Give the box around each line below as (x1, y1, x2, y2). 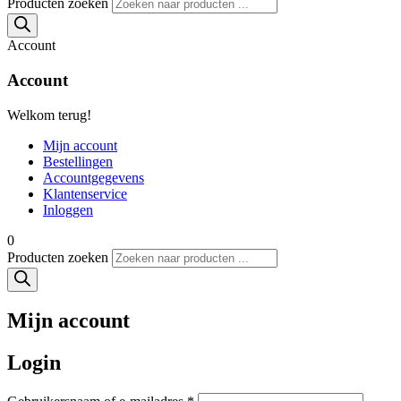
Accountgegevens (43, 169, 144, 185)
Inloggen (43, 201, 93, 218)
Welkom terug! (7, 107, 91, 123)
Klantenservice (43, 185, 127, 201)
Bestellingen (43, 153, 113, 169)
